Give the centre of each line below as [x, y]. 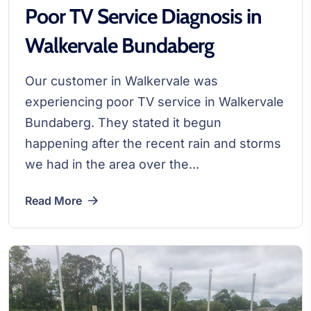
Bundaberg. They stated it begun [123, 122]
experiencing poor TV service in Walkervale [154, 101]
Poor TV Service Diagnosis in [143, 16]
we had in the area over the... [112, 164]
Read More [53, 200]
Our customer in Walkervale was [121, 81]
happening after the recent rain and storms [153, 143]
